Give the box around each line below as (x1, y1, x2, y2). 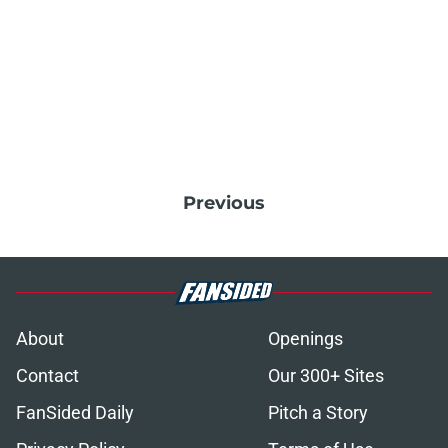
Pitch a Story (268, 401, 368, 423)
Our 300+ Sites (268, 364, 384, 386)
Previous (183, 191, 265, 214)
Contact (16, 364, 79, 386)
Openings (268, 327, 343, 349)
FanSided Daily (16, 401, 134, 423)
